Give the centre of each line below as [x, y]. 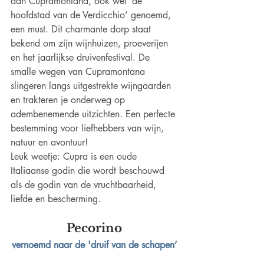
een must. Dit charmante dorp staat [82, 29]
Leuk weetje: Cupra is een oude [75, 157]
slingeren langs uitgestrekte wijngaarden [92, 86]
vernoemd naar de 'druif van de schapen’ [94, 245]
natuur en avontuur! [49, 143]
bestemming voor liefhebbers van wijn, [89, 128]
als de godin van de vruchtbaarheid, [85, 185]
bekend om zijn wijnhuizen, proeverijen [91, 44]
